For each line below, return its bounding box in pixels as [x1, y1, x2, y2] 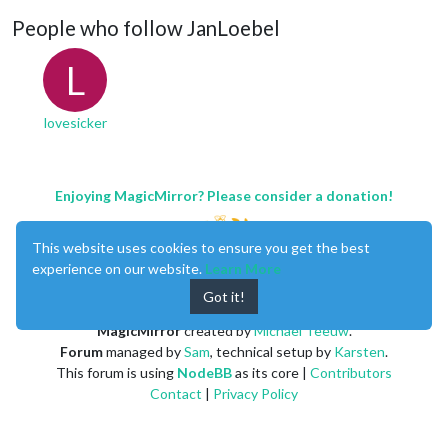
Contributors [310, 363, 392, 381]
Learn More [205, 260, 281, 277]
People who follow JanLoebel [12, 15, 280, 40]
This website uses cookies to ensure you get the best [32, 239, 370, 256]
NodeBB [177, 363, 232, 381]
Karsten [334, 342, 385, 360]
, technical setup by [210, 342, 334, 360]
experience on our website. [32, 260, 205, 277]
